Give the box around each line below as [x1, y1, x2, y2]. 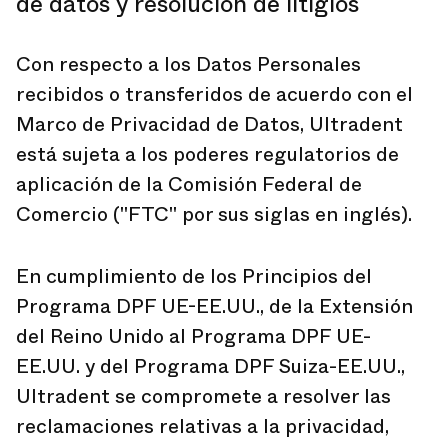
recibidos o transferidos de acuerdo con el [16, 80, 413, 109]
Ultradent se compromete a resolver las [16, 382, 391, 411]
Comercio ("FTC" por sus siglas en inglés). [16, 200, 412, 229]
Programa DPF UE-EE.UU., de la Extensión [16, 292, 413, 321]
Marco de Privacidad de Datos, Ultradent [16, 110, 403, 139]
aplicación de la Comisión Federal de [16, 170, 362, 199]
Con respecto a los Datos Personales [16, 50, 361, 79]
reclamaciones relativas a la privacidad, [16, 412, 389, 441]
